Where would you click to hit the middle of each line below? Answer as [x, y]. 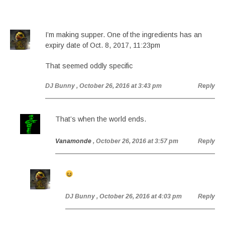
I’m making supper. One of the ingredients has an [124, 35]
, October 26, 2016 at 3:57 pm [136, 141]
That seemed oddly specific [89, 66]
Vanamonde [73, 141]
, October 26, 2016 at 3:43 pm [119, 86]
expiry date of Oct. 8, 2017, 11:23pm [103, 45]
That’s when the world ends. [101, 119]
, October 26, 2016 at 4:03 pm [139, 196]
